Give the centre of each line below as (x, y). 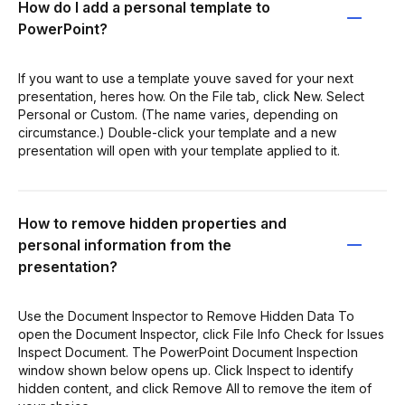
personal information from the (125, 245)
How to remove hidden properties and (152, 223)
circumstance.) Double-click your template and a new (177, 132)
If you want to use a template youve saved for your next (186, 78)
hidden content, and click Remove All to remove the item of (195, 388)
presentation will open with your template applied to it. (179, 150)
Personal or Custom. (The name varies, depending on (178, 114)
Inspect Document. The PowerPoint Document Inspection (188, 352)
